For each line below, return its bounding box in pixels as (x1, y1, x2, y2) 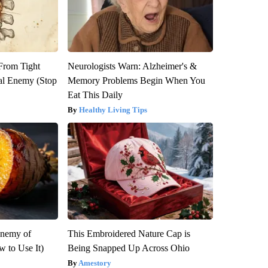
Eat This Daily (67, 89, 123, 100)
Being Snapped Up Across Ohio (67, 242, 190, 253)
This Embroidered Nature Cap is (67, 228, 190, 239)
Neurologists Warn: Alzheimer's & (67, 60, 197, 71)
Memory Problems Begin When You (67, 75, 205, 86)
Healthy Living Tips (78, 105, 147, 114)
